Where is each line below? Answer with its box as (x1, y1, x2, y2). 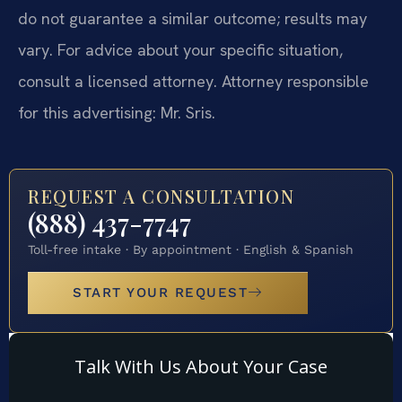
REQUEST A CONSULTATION (28, 183, 294, 208)
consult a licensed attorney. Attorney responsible (18, 71, 369, 92)
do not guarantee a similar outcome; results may (18, 8, 367, 30)
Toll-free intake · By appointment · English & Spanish (28, 241, 354, 257)
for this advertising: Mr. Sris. (18, 102, 215, 124)
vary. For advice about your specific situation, (18, 39, 343, 61)
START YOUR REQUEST (73, 284, 248, 301)
